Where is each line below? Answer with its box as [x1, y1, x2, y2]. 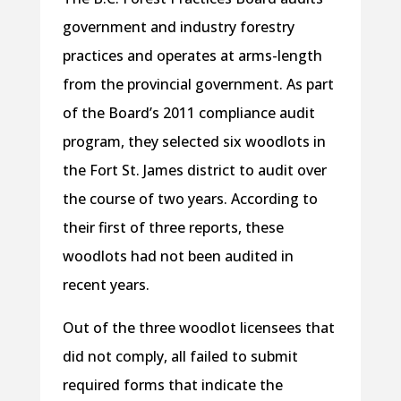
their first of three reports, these [62, 218, 284, 238]
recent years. [62, 275, 149, 295]
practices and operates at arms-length [62, 46, 322, 66]
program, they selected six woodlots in [62, 132, 326, 152]
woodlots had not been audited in [62, 246, 294, 267]
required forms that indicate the [62, 375, 283, 396]
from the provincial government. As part [62, 74, 334, 95]
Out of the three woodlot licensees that [62, 318, 335, 338]
